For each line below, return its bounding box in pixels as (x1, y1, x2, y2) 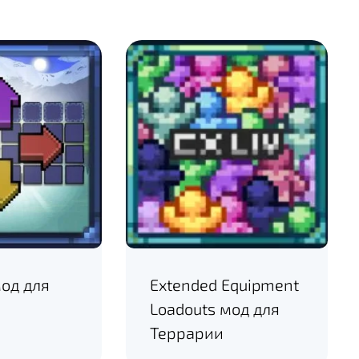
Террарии (150, 322, 224, 342)
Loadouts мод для (150, 298, 280, 318)
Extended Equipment (150, 274, 300, 294)
